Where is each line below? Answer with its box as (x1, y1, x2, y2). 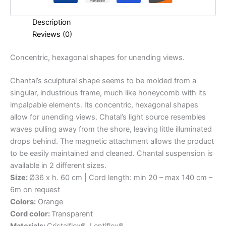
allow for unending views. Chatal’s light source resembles (10, 112, 206, 122)
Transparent (51, 209, 93, 218)
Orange (36, 197, 63, 206)
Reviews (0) (32, 30, 72, 39)
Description (32, 18, 71, 27)
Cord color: (10, 209, 51, 218)
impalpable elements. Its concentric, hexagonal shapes (10, 100, 198, 109)
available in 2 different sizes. (10, 160, 106, 170)
